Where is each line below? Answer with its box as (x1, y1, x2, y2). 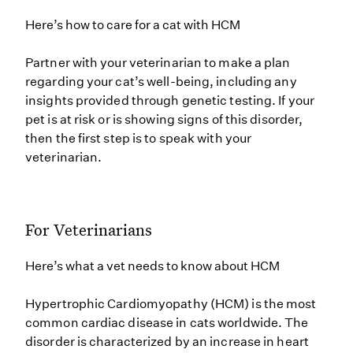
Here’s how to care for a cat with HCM (25, 17, 240, 32)
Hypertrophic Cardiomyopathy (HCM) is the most (25, 296, 317, 311)
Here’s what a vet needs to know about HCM (25, 258, 280, 273)
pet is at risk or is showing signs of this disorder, (25, 112, 303, 127)
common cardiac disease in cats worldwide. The (25, 315, 309, 330)
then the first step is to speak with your (25, 131, 252, 146)
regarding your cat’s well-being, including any (25, 74, 297, 89)
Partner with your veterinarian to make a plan (25, 55, 291, 70)
